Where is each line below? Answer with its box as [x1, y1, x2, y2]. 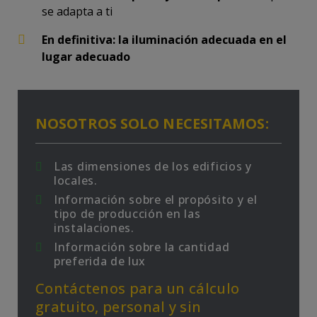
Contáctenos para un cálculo [35, 279, 240, 298]
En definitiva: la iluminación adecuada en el [42, 32, 287, 47]
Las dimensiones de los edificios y [54, 158, 252, 174]
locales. [54, 173, 98, 188]
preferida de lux [54, 253, 146, 269]
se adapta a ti [42, 4, 113, 19]
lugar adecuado [42, 49, 130, 64]
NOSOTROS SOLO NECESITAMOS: [35, 114, 269, 133]
